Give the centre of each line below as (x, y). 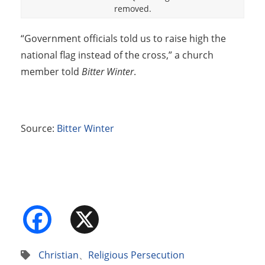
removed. (132, 9)
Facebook (94, 215)
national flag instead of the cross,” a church (117, 55)
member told (51, 72)
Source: (39, 129)
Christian (59, 255)
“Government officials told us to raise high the (123, 39)
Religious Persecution (136, 255)
